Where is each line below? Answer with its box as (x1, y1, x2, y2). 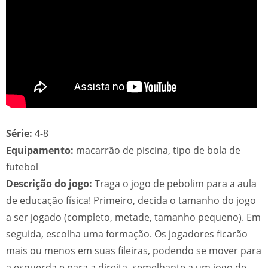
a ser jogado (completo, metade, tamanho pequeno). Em (6, 211, 261, 224)
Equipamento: (6, 144, 74, 157)
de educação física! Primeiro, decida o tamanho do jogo (6, 194, 256, 207)
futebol (6, 160, 38, 173)
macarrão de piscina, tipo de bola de (74, 144, 240, 157)
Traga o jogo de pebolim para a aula (92, 177, 257, 190)
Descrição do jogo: (6, 177, 92, 190)
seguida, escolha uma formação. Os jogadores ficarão (6, 227, 248, 240)
